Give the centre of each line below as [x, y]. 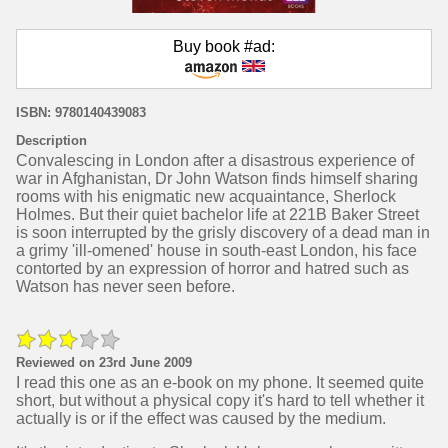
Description [51, 140]
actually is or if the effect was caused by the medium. [201, 418]
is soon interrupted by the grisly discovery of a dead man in [223, 232]
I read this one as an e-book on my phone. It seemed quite [220, 382]
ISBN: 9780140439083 [81, 112]
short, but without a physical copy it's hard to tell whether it [220, 400]
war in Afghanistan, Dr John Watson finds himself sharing [217, 178]
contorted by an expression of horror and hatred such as [212, 268]
